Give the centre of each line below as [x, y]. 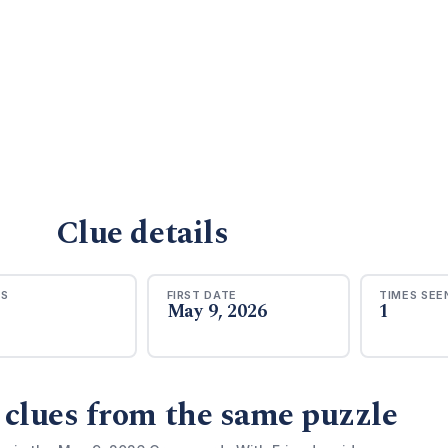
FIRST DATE [202, 294]
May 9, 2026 [216, 311]
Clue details [142, 233]
